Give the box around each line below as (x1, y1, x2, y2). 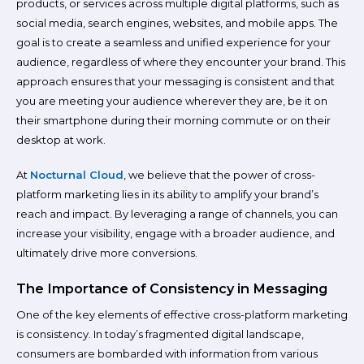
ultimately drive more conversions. (16, 246, 197, 259)
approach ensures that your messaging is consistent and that (16, 74, 335, 88)
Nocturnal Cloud (30, 168, 123, 181)
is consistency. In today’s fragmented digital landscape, (16, 327, 304, 340)
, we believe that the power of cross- (123, 168, 315, 181)
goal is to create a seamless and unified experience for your (16, 35, 331, 49)
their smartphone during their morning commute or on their (16, 113, 331, 127)
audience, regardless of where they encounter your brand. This (16, 54, 345, 68)
